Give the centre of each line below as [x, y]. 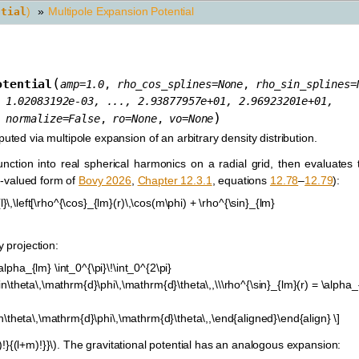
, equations [241, 181]
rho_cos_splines [164, 84]
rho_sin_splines [303, 84]
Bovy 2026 [105, 181]
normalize [34, 118]
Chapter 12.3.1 [175, 181]
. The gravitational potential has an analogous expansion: [199, 344]
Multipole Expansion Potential [121, 11]
